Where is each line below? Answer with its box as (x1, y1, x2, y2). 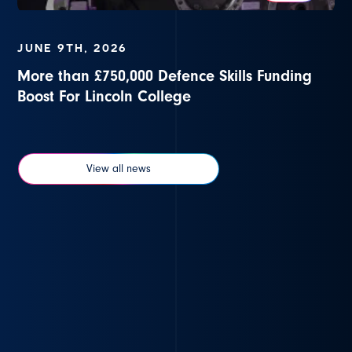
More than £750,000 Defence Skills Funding (17, 67, 313, 86)
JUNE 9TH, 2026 (17, 42, 127, 55)
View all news (86, 163, 152, 176)
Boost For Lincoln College (17, 87, 192, 106)
